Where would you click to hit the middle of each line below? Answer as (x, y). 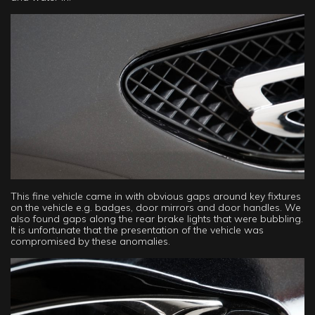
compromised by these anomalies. (90, 242)
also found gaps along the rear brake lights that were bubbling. (157, 219)
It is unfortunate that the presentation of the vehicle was (137, 230)
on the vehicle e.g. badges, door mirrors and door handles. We (156, 208)
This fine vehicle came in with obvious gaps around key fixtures (156, 197)
